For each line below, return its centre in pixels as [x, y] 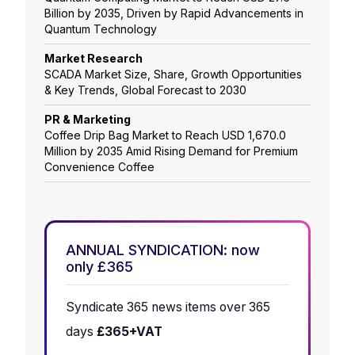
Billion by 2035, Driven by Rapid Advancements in [174, 13]
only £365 [99, 267]
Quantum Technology [101, 29]
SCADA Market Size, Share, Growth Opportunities [173, 74]
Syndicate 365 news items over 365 [168, 307]
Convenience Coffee [99, 167]
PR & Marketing [88, 120]
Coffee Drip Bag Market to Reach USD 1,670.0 [165, 136]
